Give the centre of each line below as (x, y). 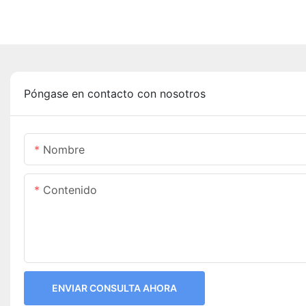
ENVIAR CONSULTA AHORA (114, 288)
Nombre (64, 150)
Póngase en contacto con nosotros (115, 94)
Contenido (70, 190)
